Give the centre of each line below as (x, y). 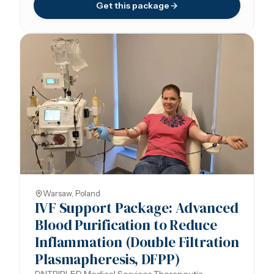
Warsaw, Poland (72, 193)
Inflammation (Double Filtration (137, 242)
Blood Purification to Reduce (126, 225)
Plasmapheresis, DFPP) (108, 259)
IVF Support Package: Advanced (137, 208)
